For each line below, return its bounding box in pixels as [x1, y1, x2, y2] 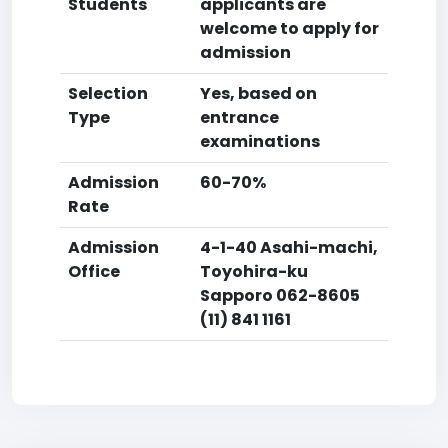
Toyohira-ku [200, 260, 308, 283]
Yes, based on [200, 82, 317, 105]
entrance [200, 106, 279, 129]
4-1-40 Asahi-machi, [200, 236, 378, 259]
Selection [68, 82, 148, 105]
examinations [200, 130, 320, 153]
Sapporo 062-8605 [200, 284, 360, 307]
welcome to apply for [200, 17, 379, 40]
